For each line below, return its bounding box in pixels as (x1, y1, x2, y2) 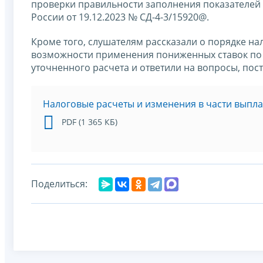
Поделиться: (31, 177, 87, 190)
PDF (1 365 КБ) (62, 116, 117, 127)
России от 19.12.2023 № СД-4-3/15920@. (31, 10, 209, 23)
